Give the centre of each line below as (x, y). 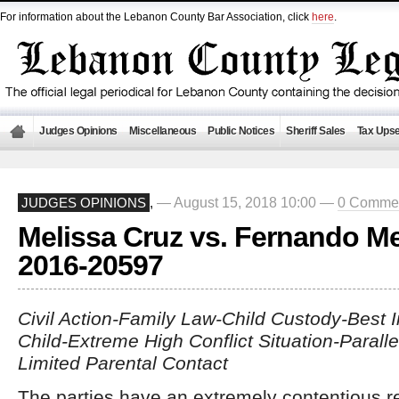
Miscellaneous (162, 131)
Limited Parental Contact (123, 363)
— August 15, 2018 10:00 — (247, 202)
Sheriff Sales (316, 131)
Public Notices (241, 131)
